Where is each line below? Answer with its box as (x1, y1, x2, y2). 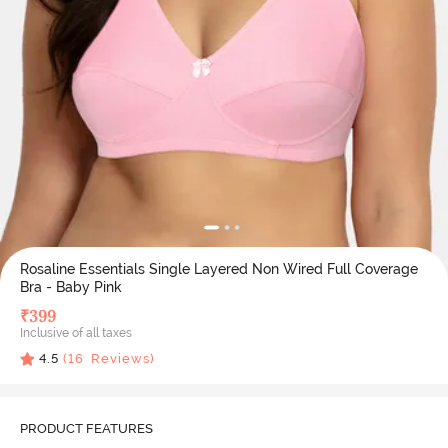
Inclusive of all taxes (19, 326, 132, 340)
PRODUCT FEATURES (19, 421, 153, 437)
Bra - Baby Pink (19, 279, 122, 295)
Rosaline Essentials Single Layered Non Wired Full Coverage (19, 261, 418, 277)
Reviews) (83, 351, 155, 367)
